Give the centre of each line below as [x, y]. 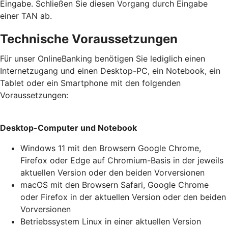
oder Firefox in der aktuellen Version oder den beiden [123, 197]
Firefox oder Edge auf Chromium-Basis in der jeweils [122, 160]
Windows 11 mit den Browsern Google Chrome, [111, 148]
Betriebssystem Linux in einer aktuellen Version [111, 221]
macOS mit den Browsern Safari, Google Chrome [115, 184]
